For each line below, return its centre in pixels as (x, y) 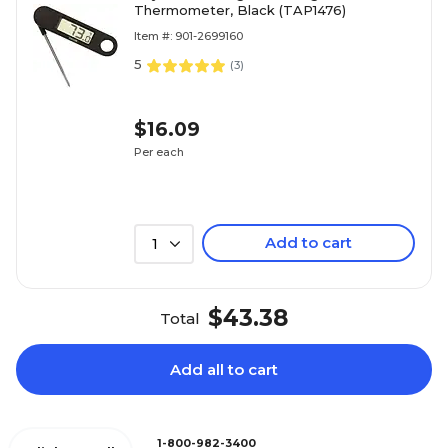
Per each (159, 151)
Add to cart (308, 242)
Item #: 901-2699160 (188, 36)
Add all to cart (224, 369)
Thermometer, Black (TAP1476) (240, 10)
